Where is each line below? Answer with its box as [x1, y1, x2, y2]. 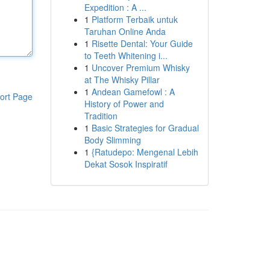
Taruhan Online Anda [84, 25, 166, 37]
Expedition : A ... [84, 1, 146, 13]
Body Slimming [84, 134, 141, 146]
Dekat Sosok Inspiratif [84, 158, 168, 170]
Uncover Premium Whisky [91, 61, 190, 74]
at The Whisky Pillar [84, 74, 160, 86]
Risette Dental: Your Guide [91, 37, 193, 49]
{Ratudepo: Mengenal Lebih [91, 146, 198, 158]
